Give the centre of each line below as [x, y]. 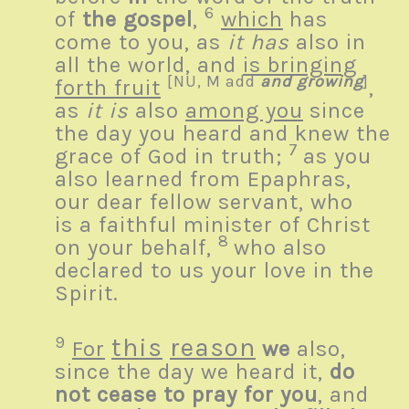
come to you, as [141, 42]
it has [258, 42]
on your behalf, [136, 248]
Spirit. [93, 294]
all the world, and [149, 65]
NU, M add [217, 82]
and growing [312, 82]
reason [213, 348]
